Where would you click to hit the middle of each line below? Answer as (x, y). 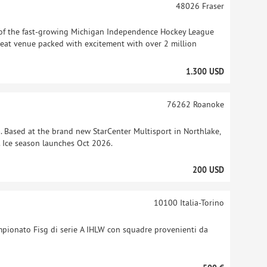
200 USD (208, 170)
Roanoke (207, 104)
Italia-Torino (201, 203)
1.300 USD (205, 72)
